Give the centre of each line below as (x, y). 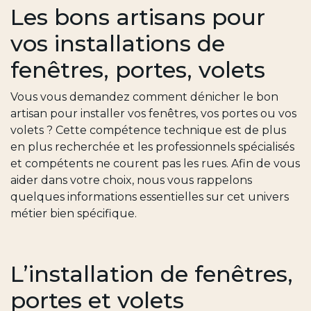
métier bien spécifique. (74, 214)
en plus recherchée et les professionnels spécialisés (152, 147)
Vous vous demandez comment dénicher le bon (144, 97)
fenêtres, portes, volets (138, 70)
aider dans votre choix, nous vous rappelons (131, 180)
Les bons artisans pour (138, 17)
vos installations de (118, 44)
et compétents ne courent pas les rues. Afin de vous (155, 164)
